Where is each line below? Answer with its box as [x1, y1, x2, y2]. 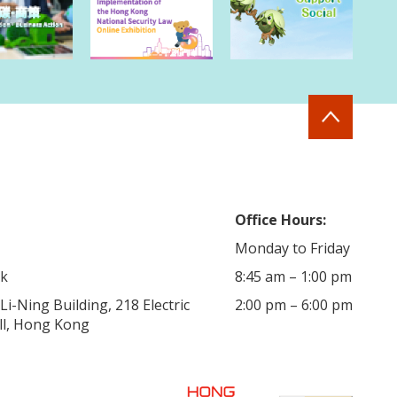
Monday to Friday [235, 237, 350, 258]
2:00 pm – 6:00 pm [235, 294, 353, 315]
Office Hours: [235, 209, 326, 230]
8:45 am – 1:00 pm [235, 266, 352, 286]
